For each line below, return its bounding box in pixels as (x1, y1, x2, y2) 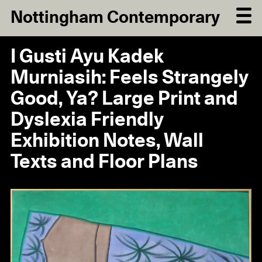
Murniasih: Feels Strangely (10, 68, 249, 88)
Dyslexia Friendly (10, 111, 164, 130)
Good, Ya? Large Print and (10, 89, 238, 109)
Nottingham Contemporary (10, 9, 220, 27)
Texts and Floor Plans (10, 153, 198, 173)
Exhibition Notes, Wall (10, 132, 204, 151)
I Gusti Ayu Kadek (10, 47, 164, 67)
